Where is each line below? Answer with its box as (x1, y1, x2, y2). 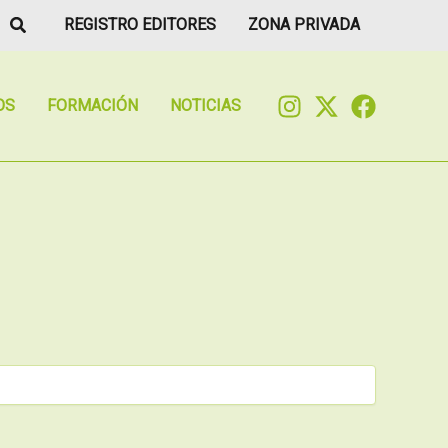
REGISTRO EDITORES (64, 15, 216, 34)
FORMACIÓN (47, 96, 138, 115)
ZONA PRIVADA (248, 15, 360, 34)
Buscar (8, 11, 65, 33)
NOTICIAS (170, 96, 241, 115)
